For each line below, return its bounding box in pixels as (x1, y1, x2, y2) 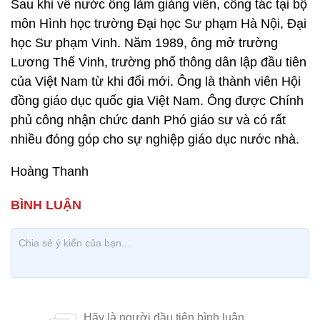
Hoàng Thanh (11, 164, 89, 179)
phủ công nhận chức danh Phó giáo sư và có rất (11, 113, 286, 127)
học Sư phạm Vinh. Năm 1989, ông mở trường (11, 36, 278, 50)
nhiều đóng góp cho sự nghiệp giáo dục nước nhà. (11, 132, 299, 146)
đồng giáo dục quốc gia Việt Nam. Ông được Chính (11, 94, 304, 108)
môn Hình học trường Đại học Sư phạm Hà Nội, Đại (11, 16, 306, 31)
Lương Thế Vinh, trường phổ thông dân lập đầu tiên (11, 55, 306, 69)
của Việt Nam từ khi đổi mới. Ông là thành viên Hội (11, 74, 301, 89)
